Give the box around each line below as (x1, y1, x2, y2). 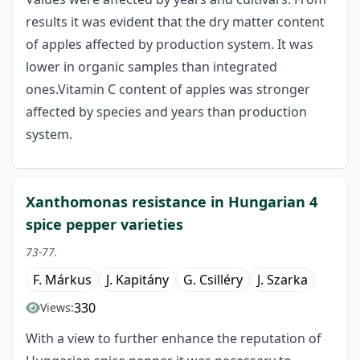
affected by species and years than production (26, 103, 307, 121)
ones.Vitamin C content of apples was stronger (26, 80, 310, 99)
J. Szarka (257, 271, 308, 289)
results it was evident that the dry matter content (26, 13, 325, 31)
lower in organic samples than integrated (26, 58, 277, 76)
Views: (40, 300, 74, 316)
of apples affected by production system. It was (26, 35, 313, 54)
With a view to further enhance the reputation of (26, 329, 321, 348)
